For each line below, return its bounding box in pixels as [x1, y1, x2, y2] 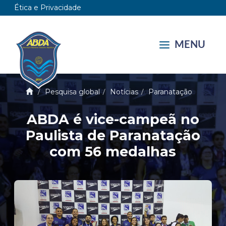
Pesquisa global [45, 87, 100, 96]
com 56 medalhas [49, 143, 177, 160]
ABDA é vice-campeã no [26, 111, 199, 128]
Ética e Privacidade [14, 3, 82, 12]
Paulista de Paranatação [25, 127, 200, 144]
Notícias [110, 87, 139, 96]
